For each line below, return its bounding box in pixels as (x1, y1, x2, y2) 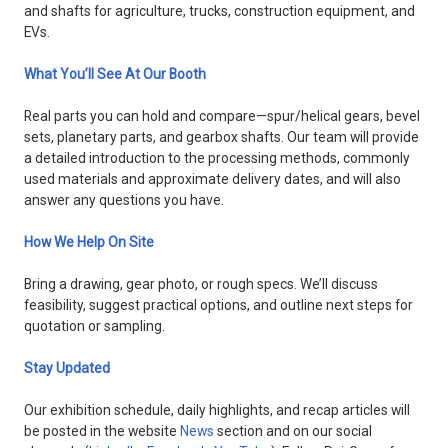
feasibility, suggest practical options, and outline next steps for (24, 297, 414, 314)
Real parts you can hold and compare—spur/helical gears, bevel (24, 108, 421, 125)
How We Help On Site (24, 234, 155, 251)
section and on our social (214, 423, 373, 440)
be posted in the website (24, 423, 181, 440)
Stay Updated (24, 360, 111, 377)
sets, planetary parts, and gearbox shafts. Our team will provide (24, 129, 420, 146)
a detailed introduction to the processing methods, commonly (24, 150, 411, 167)
